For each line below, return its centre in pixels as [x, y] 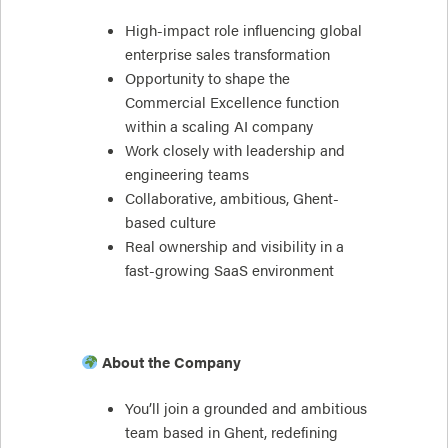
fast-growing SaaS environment [229, 270]
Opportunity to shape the [207, 78]
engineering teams [186, 174]
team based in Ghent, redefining [231, 431]
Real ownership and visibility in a [234, 246]
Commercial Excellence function [231, 102]
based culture [170, 222]
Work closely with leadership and [234, 150]
